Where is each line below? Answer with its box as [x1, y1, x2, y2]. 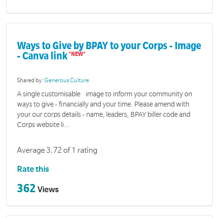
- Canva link [17, 50, 68, 62]
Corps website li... [17, 120, 70, 128]
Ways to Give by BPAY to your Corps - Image [17, 39, 201, 52]
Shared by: [17, 77, 45, 84]
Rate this [17, 165, 50, 174]
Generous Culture [44, 77, 90, 84]
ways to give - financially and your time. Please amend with [17, 100, 190, 108]
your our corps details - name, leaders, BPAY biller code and [17, 110, 191, 118]
